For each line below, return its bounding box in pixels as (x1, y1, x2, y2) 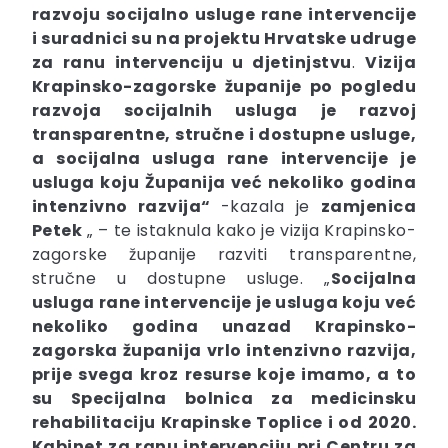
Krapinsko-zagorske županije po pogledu (32, 75, 416, 99)
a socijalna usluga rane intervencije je (32, 147, 416, 171)
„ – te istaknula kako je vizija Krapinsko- (86, 219, 416, 243)
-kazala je (221, 195, 321, 219)
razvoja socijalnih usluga (32, 99, 298, 123)
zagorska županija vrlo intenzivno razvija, (32, 339, 416, 363)
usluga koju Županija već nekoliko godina (32, 171, 416, 195)
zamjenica (320, 195, 416, 219)
